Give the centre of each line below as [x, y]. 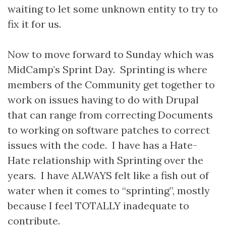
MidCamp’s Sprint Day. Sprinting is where [107, 69]
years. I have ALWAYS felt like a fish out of [108, 175]
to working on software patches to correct [109, 130]
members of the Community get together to [111, 84]
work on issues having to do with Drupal [103, 100]
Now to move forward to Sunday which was [111, 54]
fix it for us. [34, 24]
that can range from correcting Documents [110, 115]
